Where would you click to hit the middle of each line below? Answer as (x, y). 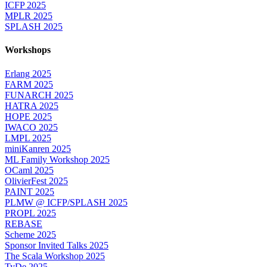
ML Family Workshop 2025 (57, 159)
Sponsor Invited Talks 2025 (57, 245)
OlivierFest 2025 (36, 181)
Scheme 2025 (30, 234)
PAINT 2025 (30, 191)
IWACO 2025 (31, 127)
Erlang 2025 (28, 73)
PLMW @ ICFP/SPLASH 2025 (66, 202)
